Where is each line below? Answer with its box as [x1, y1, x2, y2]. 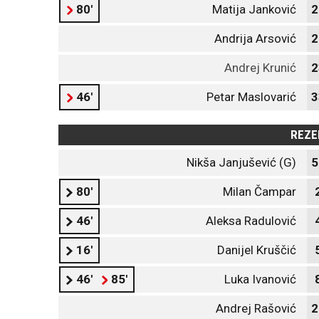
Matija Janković [212, 2, 296, 16]
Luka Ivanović [224, 272, 296, 286]
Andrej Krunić [224, 61, 296, 75]
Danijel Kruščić [217, 243, 296, 257]
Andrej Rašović [216, 301, 296, 315]
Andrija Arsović [214, 31, 296, 46]
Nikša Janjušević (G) [187, 155, 296, 169]
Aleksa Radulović [206, 214, 296, 228]
